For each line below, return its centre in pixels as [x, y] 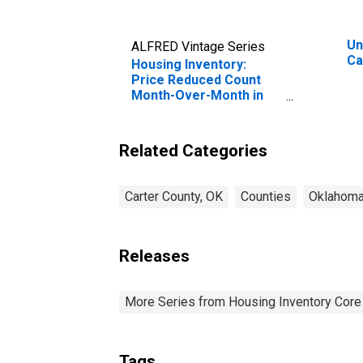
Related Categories [193, 150]
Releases [154, 256]
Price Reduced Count [196, 79]
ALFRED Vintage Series [198, 46]
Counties [266, 196]
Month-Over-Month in [197, 95]
